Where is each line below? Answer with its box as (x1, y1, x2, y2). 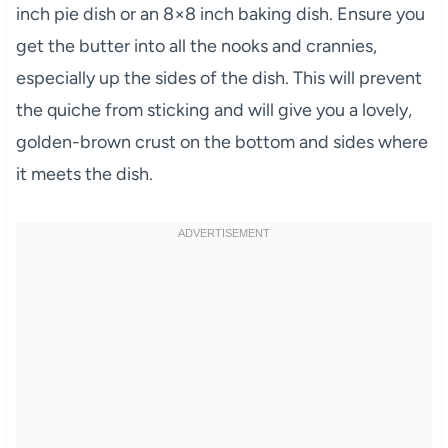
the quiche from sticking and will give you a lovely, (15, 98, 412, 121)
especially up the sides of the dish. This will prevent (15, 66, 422, 89)
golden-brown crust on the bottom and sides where (15, 130, 428, 153)
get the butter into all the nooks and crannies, (15, 34, 377, 57)
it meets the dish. (15, 162, 153, 185)
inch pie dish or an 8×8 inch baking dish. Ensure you (15, 2, 425, 25)
